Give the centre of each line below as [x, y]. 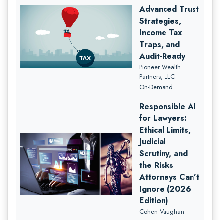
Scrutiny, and [164, 153]
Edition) [154, 200]
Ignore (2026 [165, 189]
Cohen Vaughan [162, 211]
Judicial [153, 141]
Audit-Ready [163, 56]
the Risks [157, 165]
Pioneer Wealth [160, 67]
